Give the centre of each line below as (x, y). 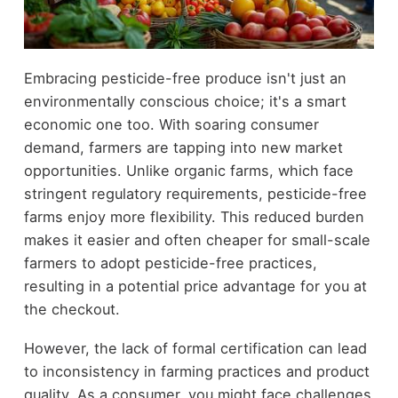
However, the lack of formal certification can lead (195, 349)
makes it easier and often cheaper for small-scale (197, 239)
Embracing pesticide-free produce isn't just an (185, 78)
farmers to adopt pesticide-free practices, (170, 263)
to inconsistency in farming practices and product (196, 372)
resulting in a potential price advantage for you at (195, 286)
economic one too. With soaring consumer (171, 124)
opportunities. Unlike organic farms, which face (188, 170)
